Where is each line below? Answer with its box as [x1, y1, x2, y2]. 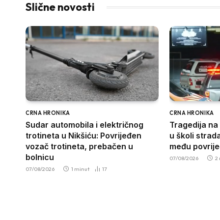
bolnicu [26, 152, 54, 162]
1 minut [71, 165, 89, 172]
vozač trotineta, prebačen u [26, 141, 133, 151]
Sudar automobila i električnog [26, 119, 143, 130]
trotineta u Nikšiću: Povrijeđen [26, 130, 141, 140]
